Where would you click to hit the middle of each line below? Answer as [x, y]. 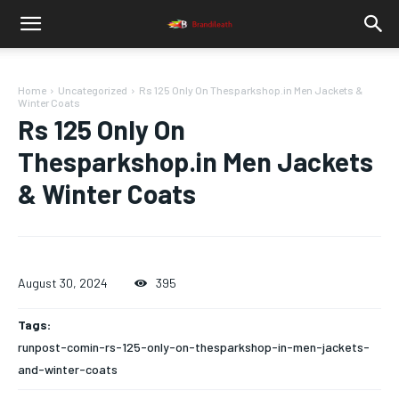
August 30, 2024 [63, 283]
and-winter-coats [68, 370]
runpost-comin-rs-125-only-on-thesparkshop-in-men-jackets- [194, 347]
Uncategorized [93, 90]
